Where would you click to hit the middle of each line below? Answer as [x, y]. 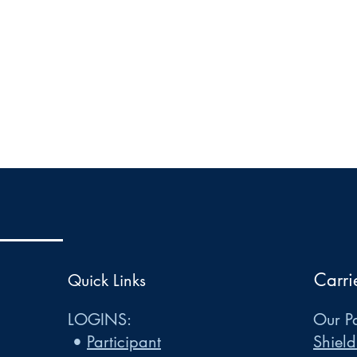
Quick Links [107, 280]
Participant [124, 342]
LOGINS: [100, 320]
